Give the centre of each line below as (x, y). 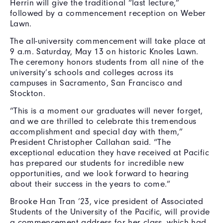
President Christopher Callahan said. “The (91, 142)
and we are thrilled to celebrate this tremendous (103, 121)
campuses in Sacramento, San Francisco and (96, 82)
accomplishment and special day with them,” (97, 131)
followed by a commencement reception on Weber (108, 13)
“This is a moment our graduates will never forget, (107, 110)
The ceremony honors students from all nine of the (107, 61)
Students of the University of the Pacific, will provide (110, 211)
